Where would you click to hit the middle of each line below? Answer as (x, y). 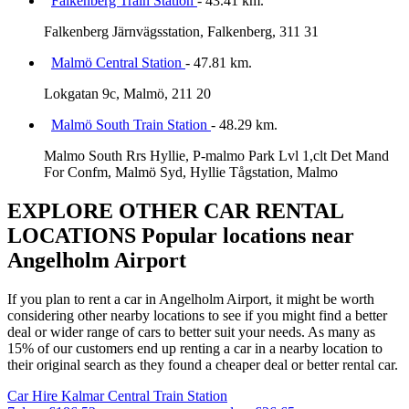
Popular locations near (245, 235)
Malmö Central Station (118, 62)
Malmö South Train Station (131, 124)
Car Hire (34, 395)
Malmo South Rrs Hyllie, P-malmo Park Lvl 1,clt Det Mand (216, 155)
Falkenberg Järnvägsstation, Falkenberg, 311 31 (181, 31)
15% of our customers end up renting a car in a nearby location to (195, 348)
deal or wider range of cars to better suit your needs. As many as (191, 331)
